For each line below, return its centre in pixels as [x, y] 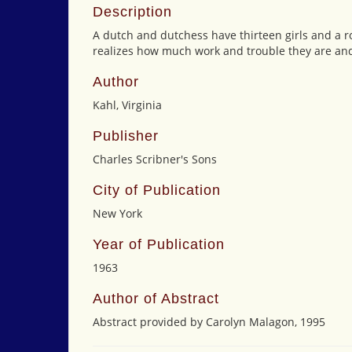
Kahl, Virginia [127, 105]
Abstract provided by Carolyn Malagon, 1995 [209, 322]
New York [117, 213]
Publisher [126, 136]
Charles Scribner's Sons [155, 159]
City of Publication [157, 190]
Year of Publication [159, 244]
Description [132, 12]
